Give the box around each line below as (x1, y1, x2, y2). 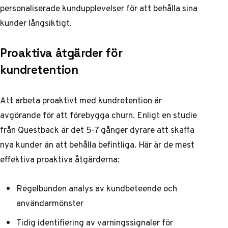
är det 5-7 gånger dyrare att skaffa (59, 123, 194, 136)
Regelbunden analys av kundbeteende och (16, 182, 177, 195)
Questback (18, 123, 59, 136)
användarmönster (16, 196, 83, 210)
